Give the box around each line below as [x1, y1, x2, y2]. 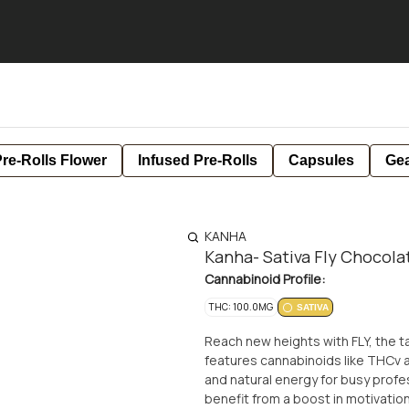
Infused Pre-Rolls [138, 152, 257, 168]
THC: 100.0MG [209, 300, 273, 313]
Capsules [288, 152, 354, 168]
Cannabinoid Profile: [204, 270, 325, 288]
